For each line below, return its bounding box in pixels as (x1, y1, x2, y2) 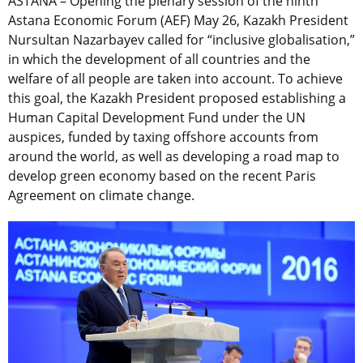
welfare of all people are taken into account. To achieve (8, 70, 343, 88)
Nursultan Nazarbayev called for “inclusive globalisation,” (8, 31, 355, 49)
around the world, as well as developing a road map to (8, 147, 340, 166)
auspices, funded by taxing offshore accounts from (8, 128, 318, 147)
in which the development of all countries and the (8, 50, 310, 69)
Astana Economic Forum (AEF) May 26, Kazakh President (8, 11, 348, 30)
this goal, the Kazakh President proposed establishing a (8, 89, 346, 108)
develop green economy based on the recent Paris (8, 167, 316, 186)
